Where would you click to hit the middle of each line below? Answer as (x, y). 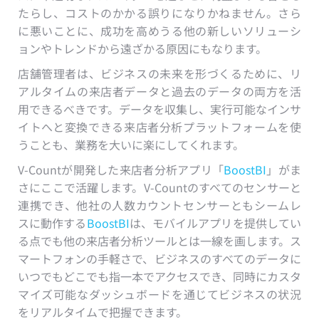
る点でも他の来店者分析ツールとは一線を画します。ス (159, 240)
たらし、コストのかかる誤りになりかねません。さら (159, 12)
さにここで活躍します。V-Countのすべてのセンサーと (159, 187)
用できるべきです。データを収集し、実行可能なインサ (159, 109)
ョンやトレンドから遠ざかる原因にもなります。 (142, 48)
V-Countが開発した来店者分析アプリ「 (121, 169)
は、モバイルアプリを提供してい (215, 223)
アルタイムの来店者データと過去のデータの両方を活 (159, 91)
